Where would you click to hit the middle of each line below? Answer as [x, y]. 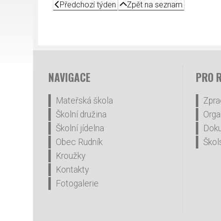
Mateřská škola [85, 101]
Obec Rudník [79, 142]
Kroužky [71, 156]
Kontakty [73, 170]
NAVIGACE [70, 77]
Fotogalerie [77, 184]
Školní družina [81, 114]
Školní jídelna [80, 128]
